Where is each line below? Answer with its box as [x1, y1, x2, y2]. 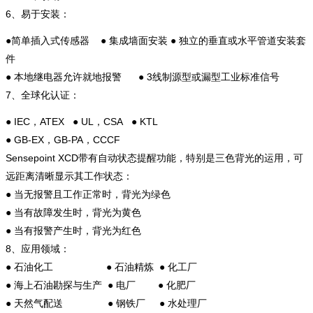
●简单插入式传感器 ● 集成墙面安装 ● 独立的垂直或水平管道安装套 [6, 34, 306, 46]
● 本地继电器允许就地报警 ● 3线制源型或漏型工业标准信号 [6, 71, 279, 82]
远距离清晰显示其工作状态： [6, 170, 133, 182]
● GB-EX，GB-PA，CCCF [6, 133, 120, 145]
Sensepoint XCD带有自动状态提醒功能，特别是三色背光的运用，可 [6, 152, 303, 163]
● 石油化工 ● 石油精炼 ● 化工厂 [6, 261, 197, 272]
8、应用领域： [6, 242, 75, 254]
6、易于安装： [6, 8, 70, 20]
